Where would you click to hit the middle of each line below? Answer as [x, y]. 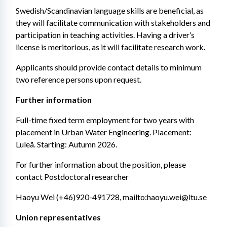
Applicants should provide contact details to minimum [109, 67]
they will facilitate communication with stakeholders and [113, 23]
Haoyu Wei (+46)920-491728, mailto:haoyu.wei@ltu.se [111, 197]
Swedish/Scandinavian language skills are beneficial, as [110, 10]
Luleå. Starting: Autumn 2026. [66, 144]
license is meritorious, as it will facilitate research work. [110, 47]
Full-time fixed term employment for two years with [105, 120]
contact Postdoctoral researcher [72, 177]
